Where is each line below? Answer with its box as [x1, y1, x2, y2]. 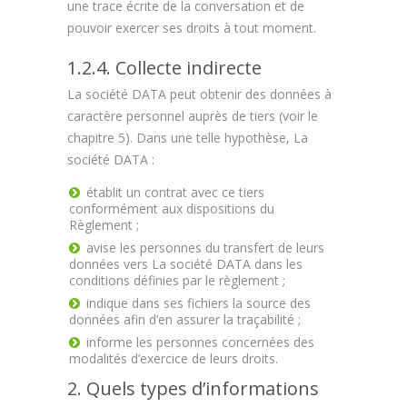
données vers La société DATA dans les [69, 255, 303, 273]
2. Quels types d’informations [67, 376, 319, 401]
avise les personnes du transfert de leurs [86, 239, 324, 256]
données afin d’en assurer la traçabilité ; [69, 311, 301, 328]
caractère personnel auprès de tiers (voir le [67, 107, 318, 124]
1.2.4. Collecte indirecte [67, 55, 262, 80]
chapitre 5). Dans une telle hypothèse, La [67, 129, 308, 146]
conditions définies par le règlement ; [69, 272, 285, 289]
